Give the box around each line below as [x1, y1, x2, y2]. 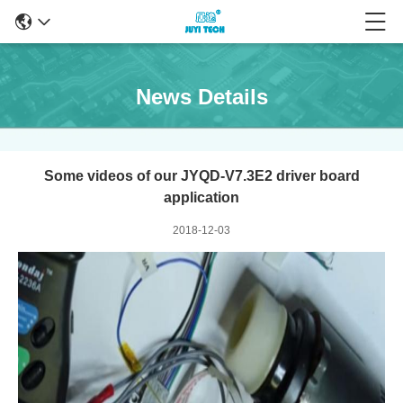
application [164, 190, 239, 205]
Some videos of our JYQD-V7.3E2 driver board [43, 168, 360, 184]
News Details [135, 85, 268, 109]
